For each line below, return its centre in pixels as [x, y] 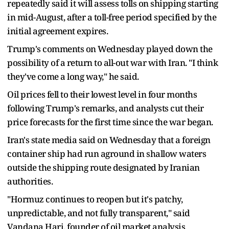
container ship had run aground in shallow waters [107, 153]
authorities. [30, 181]
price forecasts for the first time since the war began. [110, 122]
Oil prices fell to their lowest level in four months [102, 94]
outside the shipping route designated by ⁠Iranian [104, 167]
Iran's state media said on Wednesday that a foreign [109, 140]
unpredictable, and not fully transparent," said [99, 213]
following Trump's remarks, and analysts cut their [106, 108]
